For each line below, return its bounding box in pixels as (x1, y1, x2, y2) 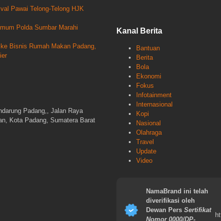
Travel (136, 138, 154, 146)
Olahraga (136, 129, 162, 137)
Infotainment (136, 91, 172, 99)
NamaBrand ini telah (146, 187, 208, 195)
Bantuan (136, 44, 160, 52)
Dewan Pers (146, 206, 184, 214)
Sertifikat (184, 206, 211, 214)
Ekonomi (136, 73, 161, 80)
